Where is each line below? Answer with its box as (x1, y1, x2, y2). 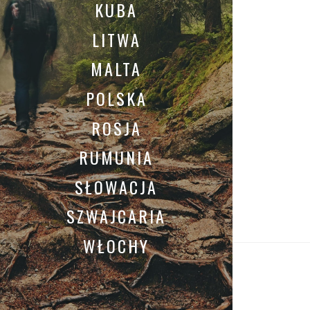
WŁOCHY (83, 233, 149, 259)
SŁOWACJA (75, 174, 158, 199)
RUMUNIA (79, 145, 154, 170)
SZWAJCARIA (66, 203, 166, 229)
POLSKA (85, 86, 147, 111)
